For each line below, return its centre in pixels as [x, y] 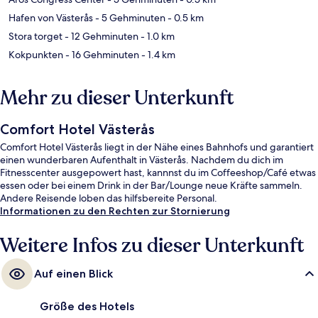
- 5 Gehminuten [129, 18]
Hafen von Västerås [51, 18]
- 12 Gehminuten [100, 37]
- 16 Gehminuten [101, 55]
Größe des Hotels [87, 307]
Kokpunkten [36, 55]
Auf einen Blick [73, 274]
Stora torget [35, 37]
